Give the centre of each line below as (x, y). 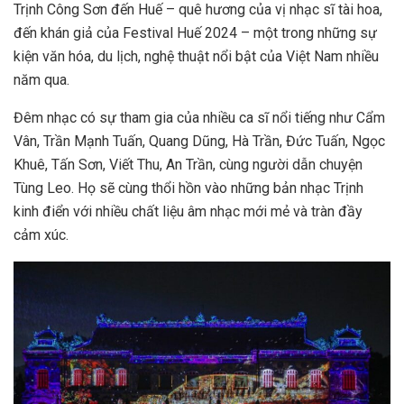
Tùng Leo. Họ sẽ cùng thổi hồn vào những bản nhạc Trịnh (188, 188)
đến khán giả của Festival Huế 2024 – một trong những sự (195, 33)
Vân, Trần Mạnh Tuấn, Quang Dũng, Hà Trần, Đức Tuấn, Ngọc (199, 141)
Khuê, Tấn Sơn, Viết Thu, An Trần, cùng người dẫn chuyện (188, 165)
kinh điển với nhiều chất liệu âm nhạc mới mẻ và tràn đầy (188, 211)
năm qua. (41, 80)
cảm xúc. (41, 235)
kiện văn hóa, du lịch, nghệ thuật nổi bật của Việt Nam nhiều (196, 56)
